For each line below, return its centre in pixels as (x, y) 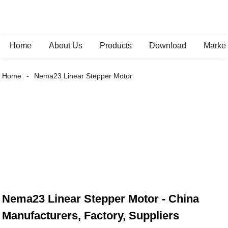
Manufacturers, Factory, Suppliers (91, 216)
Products (116, 46)
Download (168, 46)
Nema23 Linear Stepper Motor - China (101, 199)
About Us (66, 46)
